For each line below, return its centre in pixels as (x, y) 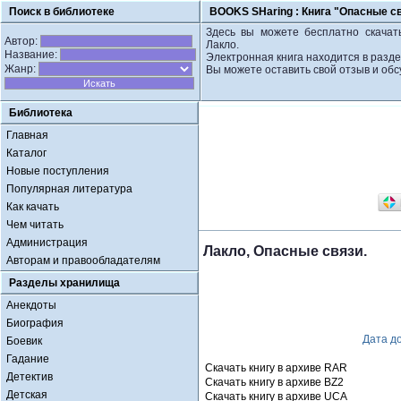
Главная (27, 135)
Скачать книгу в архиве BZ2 (274, 382)
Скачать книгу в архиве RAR (276, 368)
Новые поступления (58, 171)
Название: (32, 55)
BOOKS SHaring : (256, 12)
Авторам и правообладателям (83, 260)
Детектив (30, 377)
